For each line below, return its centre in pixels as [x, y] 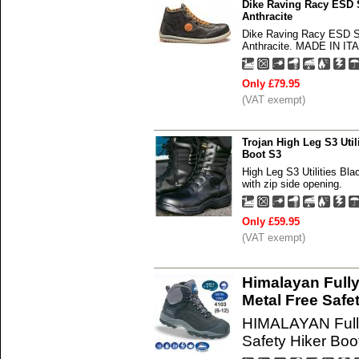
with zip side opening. [292, 184]
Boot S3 [262, 154]
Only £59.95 [271, 221]
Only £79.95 [271, 83]
